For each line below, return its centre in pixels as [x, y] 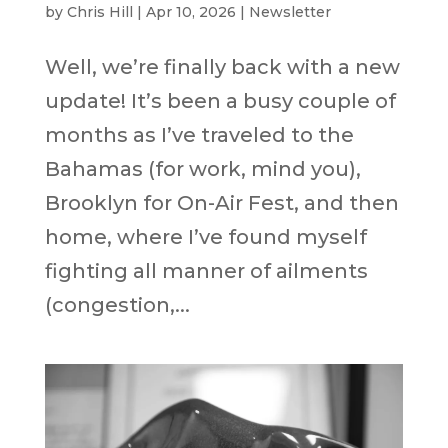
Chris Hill [99, 11]
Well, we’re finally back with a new [222, 66]
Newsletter [289, 11]
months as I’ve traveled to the [199, 134]
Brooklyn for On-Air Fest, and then [221, 202]
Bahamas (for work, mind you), [202, 168]
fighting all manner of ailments [206, 270]
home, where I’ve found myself [205, 236]
